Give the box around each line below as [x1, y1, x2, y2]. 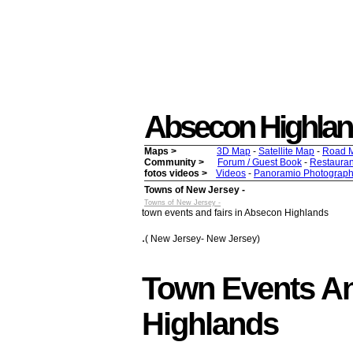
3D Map [217, 146, 251, 157]
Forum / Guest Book [217, 157, 302, 168]
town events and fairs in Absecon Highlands [142, 207, 329, 218]
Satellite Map [258, 146, 314, 157]
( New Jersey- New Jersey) [145, 233, 260, 244]
